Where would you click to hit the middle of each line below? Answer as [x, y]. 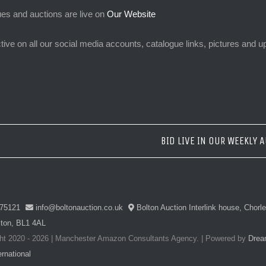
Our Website [131, 14]
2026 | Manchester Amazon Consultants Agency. [115, 238]
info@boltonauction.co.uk [78, 208]
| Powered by [223, 238]
